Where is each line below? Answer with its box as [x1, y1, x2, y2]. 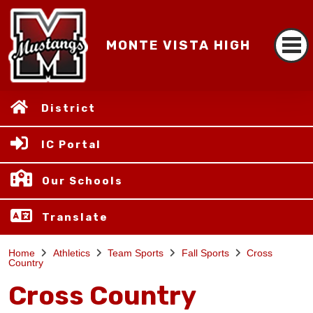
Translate [42, 211, 108, 224]
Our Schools [42, 175, 123, 187]
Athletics [52, 247, 90, 259]
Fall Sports [181, 247, 229, 259]
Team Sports [108, 247, 163, 259]
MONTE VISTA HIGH [105, 37, 251, 53]
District [41, 102, 96, 115]
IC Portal [41, 138, 101, 151]
